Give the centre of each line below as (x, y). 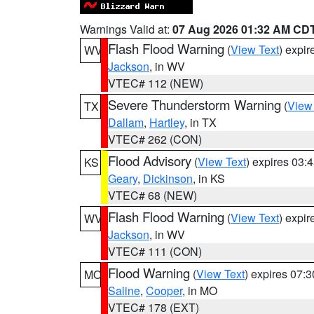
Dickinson (168, 178)
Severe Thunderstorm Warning (194, 104)
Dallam (126, 122)
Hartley (167, 122)
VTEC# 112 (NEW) (156, 83)
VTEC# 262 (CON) (155, 139)
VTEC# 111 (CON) (155, 251)
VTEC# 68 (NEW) (152, 195)
